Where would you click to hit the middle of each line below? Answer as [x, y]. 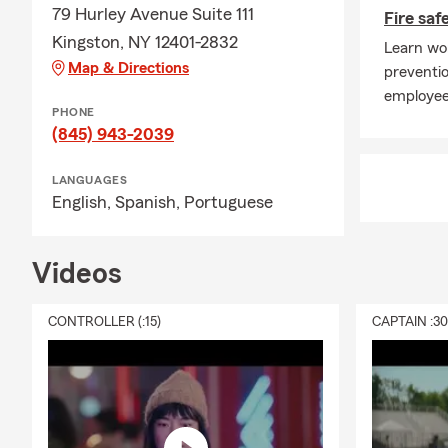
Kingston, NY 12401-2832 [145, 42]
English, [83, 202]
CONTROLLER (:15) [104, 322]
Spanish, [149, 202]
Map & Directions [128, 68]
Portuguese [228, 202]
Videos [77, 274]
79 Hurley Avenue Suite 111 [153, 14]
